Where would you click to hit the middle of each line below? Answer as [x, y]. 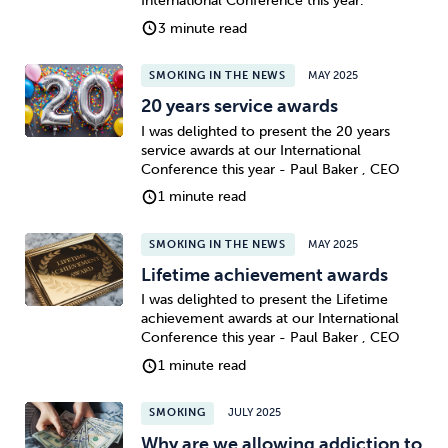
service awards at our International [250, 150]
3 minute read [203, 28]
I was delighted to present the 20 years [265, 131]
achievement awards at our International [269, 319]
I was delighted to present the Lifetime [264, 300]
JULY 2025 [254, 413]
